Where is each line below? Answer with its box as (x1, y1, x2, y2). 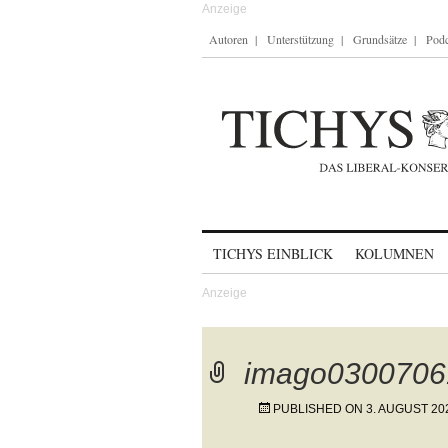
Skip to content (202, 236, 307, 253)
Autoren (209, 31, 248, 47)
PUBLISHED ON (273, 402, 366, 416)
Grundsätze (353, 31, 407, 47)
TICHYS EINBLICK (213, 244, 333, 263)
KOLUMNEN (355, 244, 434, 263)
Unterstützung (267, 31, 334, 47)
